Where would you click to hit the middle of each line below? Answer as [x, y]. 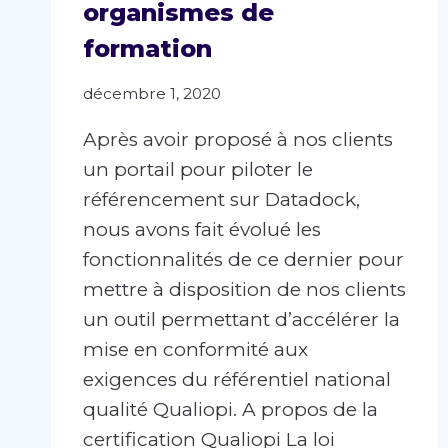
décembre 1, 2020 [152, 94]
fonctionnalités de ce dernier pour [243, 260]
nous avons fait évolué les [202, 230]
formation [147, 48]
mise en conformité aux [195, 350]
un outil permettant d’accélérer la [241, 320]
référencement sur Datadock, [221, 200]
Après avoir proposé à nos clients [238, 140]
